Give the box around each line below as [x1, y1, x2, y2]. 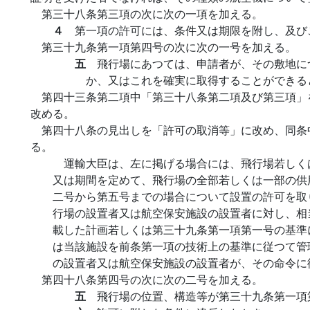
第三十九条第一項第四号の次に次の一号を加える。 [42, 39, 296, 55]
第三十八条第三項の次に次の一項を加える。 [42, 6, 263, 21]
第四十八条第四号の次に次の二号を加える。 [42, 271, 263, 287]
